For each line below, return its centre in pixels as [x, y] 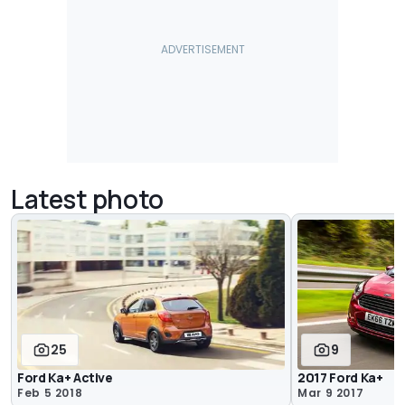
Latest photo [87, 198]
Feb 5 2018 [50, 393]
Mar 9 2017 [331, 393]
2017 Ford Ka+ [340, 378]
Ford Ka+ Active [65, 378]
